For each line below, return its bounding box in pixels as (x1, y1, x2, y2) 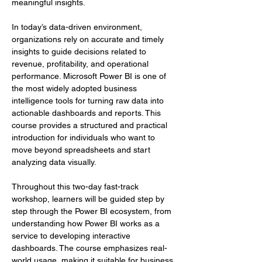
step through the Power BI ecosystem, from (12, 206, 174, 216)
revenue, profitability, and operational (12, 59, 151, 68)
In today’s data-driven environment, (12, 22, 144, 32)
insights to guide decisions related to (12, 47, 149, 56)
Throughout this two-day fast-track (12, 182, 141, 191)
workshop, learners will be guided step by (12, 194, 167, 204)
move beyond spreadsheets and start (12, 145, 153, 154)
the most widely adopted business (12, 84, 139, 93)
